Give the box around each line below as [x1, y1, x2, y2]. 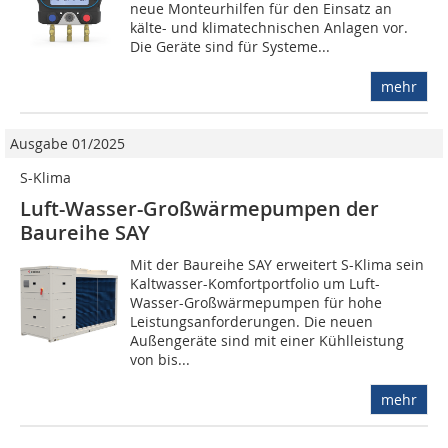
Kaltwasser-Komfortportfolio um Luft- [130, 274, 381, 294]
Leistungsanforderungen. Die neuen [130, 312, 374, 332]
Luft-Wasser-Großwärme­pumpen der [20, 195, 379, 223]
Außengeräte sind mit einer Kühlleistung [130, 331, 405, 351]
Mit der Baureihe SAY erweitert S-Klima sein [130, 255, 425, 275]
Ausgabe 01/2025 [10, 134, 125, 154]
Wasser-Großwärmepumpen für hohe [130, 293, 383, 313]
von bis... [130, 350, 191, 370]
